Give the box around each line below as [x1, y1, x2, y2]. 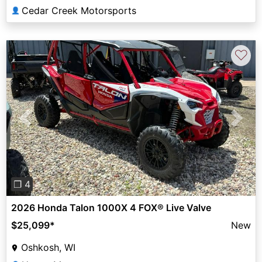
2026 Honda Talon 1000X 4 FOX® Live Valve [11, 202, 211, 214]
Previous [25, 119, 63, 131]
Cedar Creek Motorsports [22, 5, 136, 17]
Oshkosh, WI [21, 242, 75, 254]
